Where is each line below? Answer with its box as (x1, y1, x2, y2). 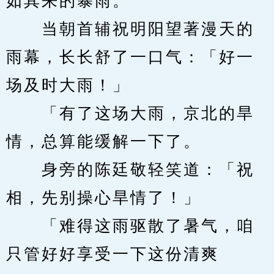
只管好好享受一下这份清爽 (6, 245, 219, 263)
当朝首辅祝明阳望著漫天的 (6, 20, 254, 38)
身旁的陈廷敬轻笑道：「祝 (6, 161, 254, 179)
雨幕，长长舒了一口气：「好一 (6, 48, 254, 66)
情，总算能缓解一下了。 (6, 133, 201, 150)
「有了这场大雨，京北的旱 (6, 105, 254, 122)
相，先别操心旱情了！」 (6, 189, 201, 207)
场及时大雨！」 (6, 76, 130, 94)
